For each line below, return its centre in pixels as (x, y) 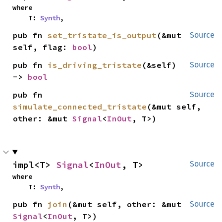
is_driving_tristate (95, 65)
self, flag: (43, 47)
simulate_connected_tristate (80, 106)
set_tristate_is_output (102, 35)
